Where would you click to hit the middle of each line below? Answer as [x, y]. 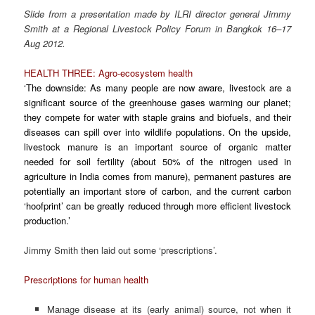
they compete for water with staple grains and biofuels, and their [157, 117]
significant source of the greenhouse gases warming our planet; [157, 103]
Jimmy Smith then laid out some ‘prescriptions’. [121, 250]
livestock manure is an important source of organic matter [157, 147]
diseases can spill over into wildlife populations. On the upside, [157, 132]
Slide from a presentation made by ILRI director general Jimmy [157, 13]
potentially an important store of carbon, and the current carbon [157, 191]
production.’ [47, 221]
